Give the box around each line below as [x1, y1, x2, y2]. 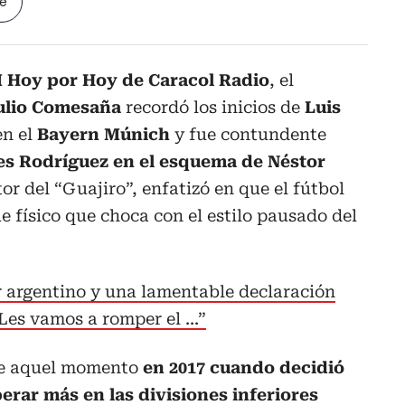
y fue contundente [170, 125, 326, 145]
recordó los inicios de [121, 98, 305, 118]
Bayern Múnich [33, 125, 170, 145]
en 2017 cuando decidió [143, 358, 344, 378]
